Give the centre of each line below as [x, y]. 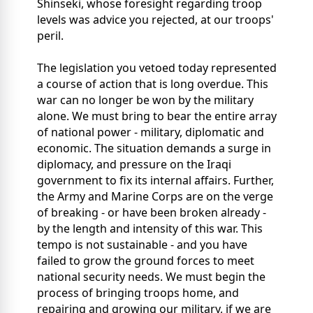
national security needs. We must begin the [151, 277]
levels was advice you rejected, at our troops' [155, 20]
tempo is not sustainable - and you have [142, 245]
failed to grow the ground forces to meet [146, 261]
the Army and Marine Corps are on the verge [155, 197]
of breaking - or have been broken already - [152, 213]
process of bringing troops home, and [138, 293]
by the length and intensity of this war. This [150, 229]
